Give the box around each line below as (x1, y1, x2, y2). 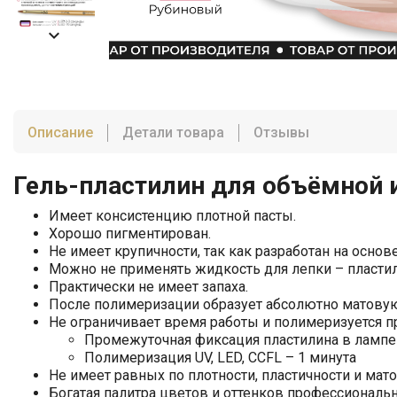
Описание (27, 123, 93, 141)
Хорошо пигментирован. (49, 224, 211, 242)
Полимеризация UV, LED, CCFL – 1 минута (84, 348, 356, 366)
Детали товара (122, 123, 224, 141)
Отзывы (253, 123, 309, 141)
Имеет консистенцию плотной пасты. (49, 206, 296, 224)
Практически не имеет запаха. (49, 277, 248, 295)
